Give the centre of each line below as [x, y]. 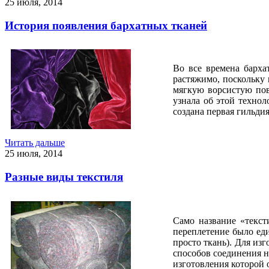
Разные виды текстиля [64, 177]
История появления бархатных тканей [106, 25]
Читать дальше [35, 143]
